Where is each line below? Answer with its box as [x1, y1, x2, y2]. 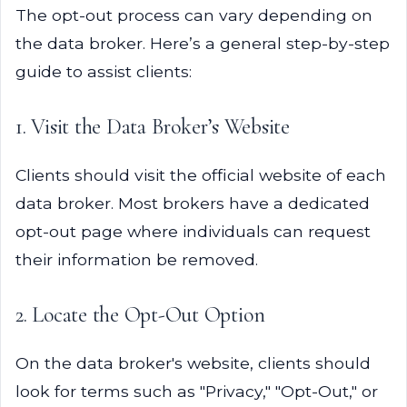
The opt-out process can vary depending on [15, 5, 372, 25]
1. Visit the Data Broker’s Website [15, 114, 290, 140]
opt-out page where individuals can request [15, 222, 371, 241]
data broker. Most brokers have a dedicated [15, 194, 370, 213]
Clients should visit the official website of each [15, 165, 386, 184]
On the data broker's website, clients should [15, 353, 371, 372]
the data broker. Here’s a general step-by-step [15, 34, 390, 53]
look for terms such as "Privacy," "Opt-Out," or [15, 382, 378, 401]
